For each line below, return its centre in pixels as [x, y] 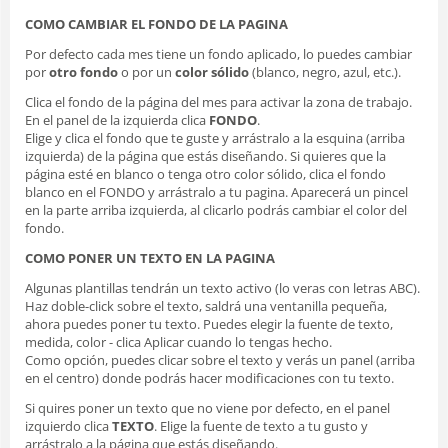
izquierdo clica [68, 425]
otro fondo [83, 71]
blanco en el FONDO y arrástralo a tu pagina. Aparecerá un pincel [216, 191]
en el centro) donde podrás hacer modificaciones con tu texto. [209, 377]
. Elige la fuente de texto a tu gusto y [261, 425]
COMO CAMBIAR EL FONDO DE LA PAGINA [156, 23]
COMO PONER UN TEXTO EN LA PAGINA [150, 257]
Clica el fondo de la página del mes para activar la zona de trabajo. [218, 101]
